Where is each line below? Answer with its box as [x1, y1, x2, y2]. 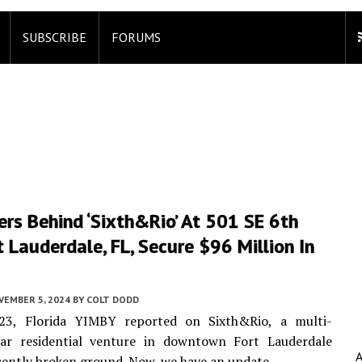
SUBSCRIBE [23, 29, 86, 45]
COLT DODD [86, 293, 139, 305]
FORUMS [112, 29, 161, 45]
